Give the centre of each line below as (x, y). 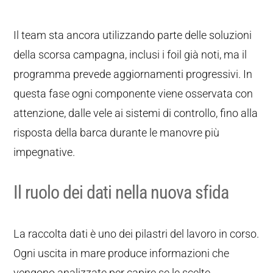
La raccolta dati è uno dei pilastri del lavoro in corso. (136, 234)
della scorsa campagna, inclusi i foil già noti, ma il (130, 55)
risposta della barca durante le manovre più (117, 133)
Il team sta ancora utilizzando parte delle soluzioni (133, 35)
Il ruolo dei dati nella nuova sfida (121, 192)
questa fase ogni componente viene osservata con (133, 94)
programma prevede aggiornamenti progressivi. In (133, 74)
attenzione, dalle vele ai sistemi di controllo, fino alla (136, 113)
